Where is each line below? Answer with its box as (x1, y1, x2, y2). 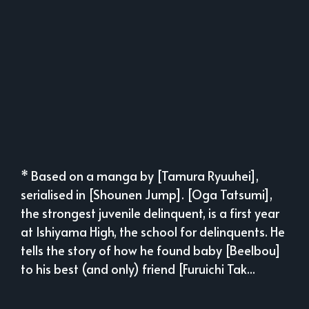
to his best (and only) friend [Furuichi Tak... (21, 260, 255, 278)
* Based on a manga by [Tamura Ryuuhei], (21, 167, 259, 185)
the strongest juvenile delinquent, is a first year (21, 204, 279, 222)
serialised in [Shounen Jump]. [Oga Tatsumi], (21, 186, 272, 203)
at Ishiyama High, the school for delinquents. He (21, 223, 285, 241)
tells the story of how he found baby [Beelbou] (21, 241, 281, 259)
